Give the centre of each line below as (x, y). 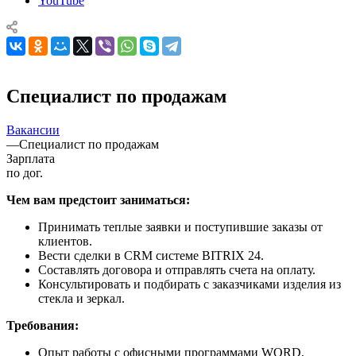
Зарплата (31, 158)
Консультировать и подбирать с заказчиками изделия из (190, 284)
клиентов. (65, 241)
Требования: (43, 325)
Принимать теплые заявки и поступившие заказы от (180, 226)
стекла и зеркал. (81, 298)
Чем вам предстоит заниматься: (98, 199)
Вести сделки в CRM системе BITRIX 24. (151, 255)
